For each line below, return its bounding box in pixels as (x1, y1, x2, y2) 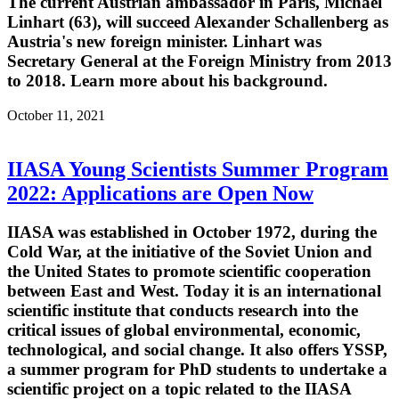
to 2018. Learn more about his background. (7, 70, 328, 90)
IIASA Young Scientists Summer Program (7, 157, 388, 181)
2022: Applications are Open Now (7, 181, 313, 205)
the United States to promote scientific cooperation (7, 262, 371, 281)
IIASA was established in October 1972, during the (7, 223, 377, 242)
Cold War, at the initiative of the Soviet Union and (7, 242, 372, 262)
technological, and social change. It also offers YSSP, (7, 340, 387, 360)
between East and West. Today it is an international (7, 281, 381, 301)
